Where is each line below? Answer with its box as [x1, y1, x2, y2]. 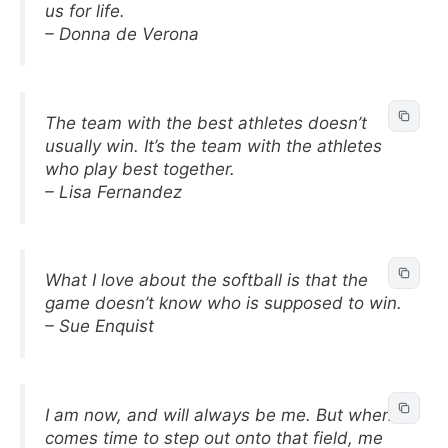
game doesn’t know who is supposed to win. [45, 293, 402, 313]
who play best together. [45, 158, 235, 179]
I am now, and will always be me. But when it [45, 404, 407, 425]
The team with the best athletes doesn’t [45, 112, 367, 133]
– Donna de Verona [45, 24, 199, 44]
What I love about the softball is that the [45, 270, 368, 290]
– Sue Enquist [45, 316, 154, 336]
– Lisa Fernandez [45, 181, 182, 202]
